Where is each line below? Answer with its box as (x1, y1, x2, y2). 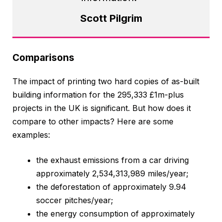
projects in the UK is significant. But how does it (12, 103, 191, 113)
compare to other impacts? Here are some (12, 116, 173, 126)
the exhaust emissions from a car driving (36, 155, 189, 165)
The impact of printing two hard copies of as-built (12, 76, 199, 86)
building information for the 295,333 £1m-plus (12, 89, 184, 100)
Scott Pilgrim (80, 12, 142, 24)
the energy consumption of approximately (36, 208, 195, 219)
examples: (12, 129, 50, 140)
